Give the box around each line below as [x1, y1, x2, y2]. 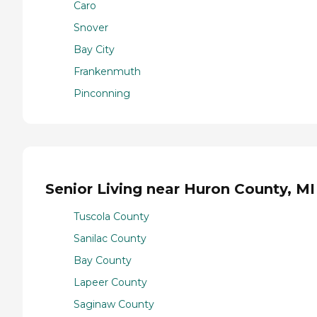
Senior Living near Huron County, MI [45, 180, 315, 198]
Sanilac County [74, 232, 146, 246]
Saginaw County [74, 298, 154, 311]
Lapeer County [74, 276, 147, 289]
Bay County [74, 254, 132, 267]
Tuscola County [74, 210, 149, 224]
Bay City [74, 42, 115, 56]
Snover [74, 21, 108, 34]
